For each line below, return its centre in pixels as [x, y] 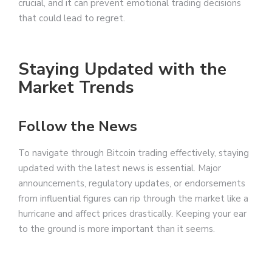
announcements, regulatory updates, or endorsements [132, 183]
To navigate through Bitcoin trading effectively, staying [134, 153]
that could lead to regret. [72, 18]
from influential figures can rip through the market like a [133, 198]
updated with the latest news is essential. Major [120, 168]
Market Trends [76, 87]
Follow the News [78, 126]
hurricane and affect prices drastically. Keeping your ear [132, 213]
